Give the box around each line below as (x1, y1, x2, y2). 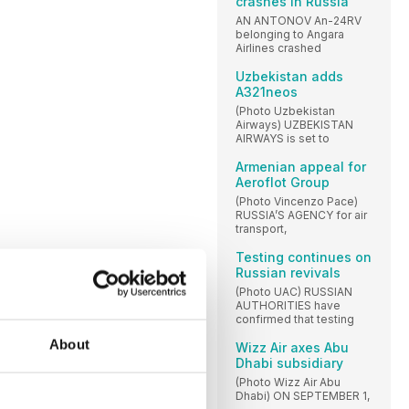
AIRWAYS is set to (236, 131, 330, 145)
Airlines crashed (236, 40, 321, 55)
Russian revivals (236, 264, 341, 280)
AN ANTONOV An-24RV (236, 13, 362, 27)
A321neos (236, 83, 298, 100)
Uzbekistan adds (236, 68, 343, 84)
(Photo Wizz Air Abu (236, 374, 341, 389)
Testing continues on (236, 248, 372, 265)
